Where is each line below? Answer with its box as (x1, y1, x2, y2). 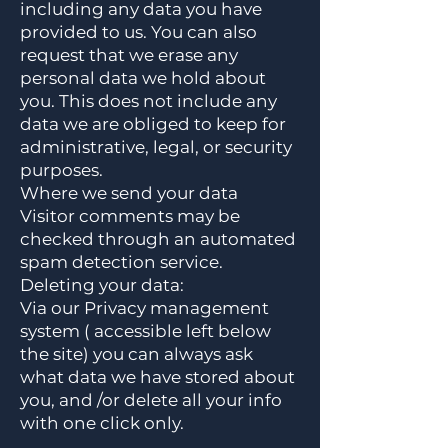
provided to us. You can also (20, 22, 257, 42)
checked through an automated (20, 229, 296, 249)
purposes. (20, 160, 103, 180)
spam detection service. (20, 252, 223, 272)
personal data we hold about (20, 68, 266, 88)
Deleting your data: (20, 275, 184, 295)
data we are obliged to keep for (20, 114, 286, 134)
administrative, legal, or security (20, 137, 292, 157)
